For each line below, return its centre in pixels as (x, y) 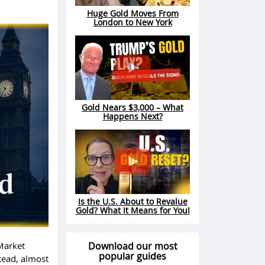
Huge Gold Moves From (132, 14)
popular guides (132, 256)
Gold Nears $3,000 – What (132, 108)
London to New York (132, 22)
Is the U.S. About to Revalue (132, 202)
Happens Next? (132, 117)
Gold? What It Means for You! (132, 211)
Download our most (132, 246)
